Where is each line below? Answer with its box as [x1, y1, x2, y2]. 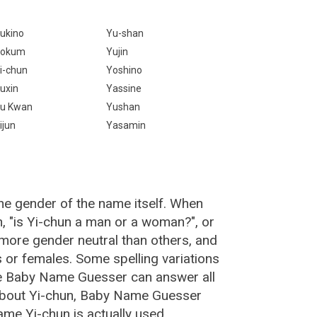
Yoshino [105, 64, 142, 76]
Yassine [105, 83, 142, 94]
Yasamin [105, 120, 146, 131]
